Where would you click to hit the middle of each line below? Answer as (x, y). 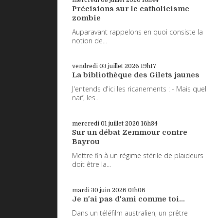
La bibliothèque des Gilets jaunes (136, 75)
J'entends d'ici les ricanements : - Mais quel (139, 89)
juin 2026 (113, 190)
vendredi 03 (89, 66)
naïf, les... (86, 98)
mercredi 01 (90, 124)
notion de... (90, 40)
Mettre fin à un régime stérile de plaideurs (138, 156)
